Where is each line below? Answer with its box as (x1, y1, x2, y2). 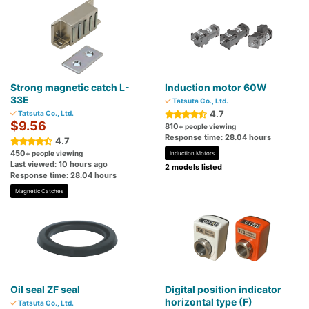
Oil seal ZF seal (10, 283, 80, 296)
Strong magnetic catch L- (10, 81, 130, 94)
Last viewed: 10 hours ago (10, 159, 108, 170)
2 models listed (165, 162, 222, 172)
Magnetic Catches (15, 188, 63, 195)
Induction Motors (170, 150, 215, 157)
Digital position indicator (165, 283, 281, 296)
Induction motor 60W (165, 81, 267, 94)
